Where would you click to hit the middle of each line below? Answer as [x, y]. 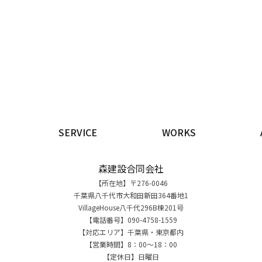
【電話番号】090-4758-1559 [131, 220]
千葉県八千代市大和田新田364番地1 [131, 195]
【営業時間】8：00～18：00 [131, 244]
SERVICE [78, 132]
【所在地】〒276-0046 [131, 183]
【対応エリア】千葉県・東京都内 [131, 232]
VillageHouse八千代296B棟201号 [131, 207]
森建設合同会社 [131, 168]
